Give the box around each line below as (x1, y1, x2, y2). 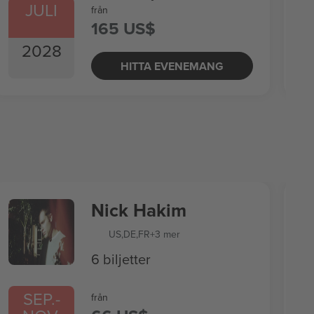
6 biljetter (91, 249, 151, 269)
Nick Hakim (91, 197, 186, 224)
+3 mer (150, 227, 180, 241)
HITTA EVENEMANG (121, 57, 224, 74)
